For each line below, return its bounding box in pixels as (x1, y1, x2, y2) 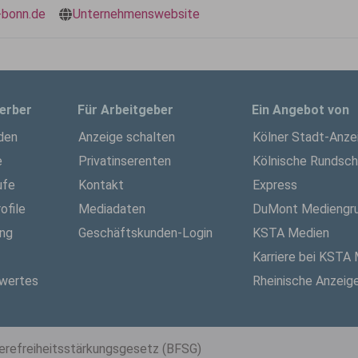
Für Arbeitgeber (78, 102, 173, 117)
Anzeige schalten (78, 129, 175, 145)
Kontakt (78, 177, 124, 193)
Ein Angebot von (252, 102, 349, 117)
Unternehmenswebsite (73, 6, 200, 22)
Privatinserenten (78, 153, 171, 169)
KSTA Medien (253, 225, 329, 241)
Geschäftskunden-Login (78, 225, 213, 241)
